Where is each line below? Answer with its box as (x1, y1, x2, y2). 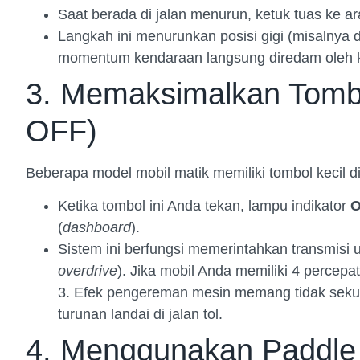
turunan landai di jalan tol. (58, 306, 223, 323)
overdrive (58, 263, 117, 280)
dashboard (63, 219, 131, 236)
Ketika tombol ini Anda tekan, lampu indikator (58, 198, 350, 215)
